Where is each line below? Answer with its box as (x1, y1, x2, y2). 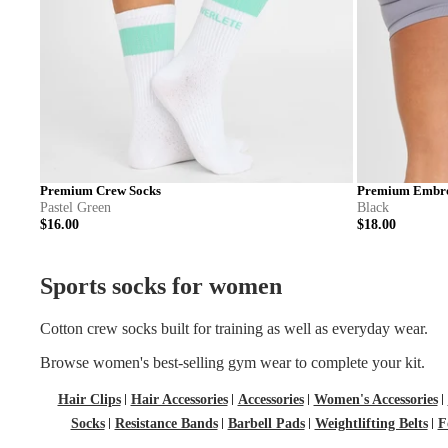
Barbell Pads (227, 416, 305, 432)
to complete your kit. (291, 354, 425, 372)
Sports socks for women (40, 273, 282, 300)
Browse (40, 354, 93, 372)
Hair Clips (57, 392, 121, 408)
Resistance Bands (114, 416, 218, 432)
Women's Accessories (313, 392, 438, 408)
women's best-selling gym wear (93, 354, 291, 372)
